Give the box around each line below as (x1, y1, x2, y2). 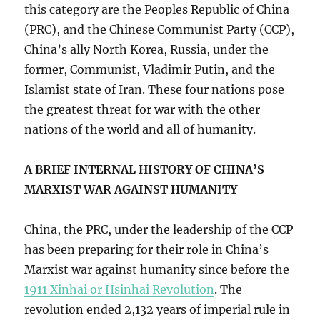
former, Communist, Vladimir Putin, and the (24, 62, 276, 77)
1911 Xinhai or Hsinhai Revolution (24, 282, 215, 297)
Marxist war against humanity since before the (24, 262, 290, 277)
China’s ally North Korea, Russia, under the (24, 42, 269, 57)
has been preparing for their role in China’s (24, 242, 269, 257)
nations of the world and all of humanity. (24, 122, 256, 137)
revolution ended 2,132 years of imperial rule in (24, 302, 291, 317)
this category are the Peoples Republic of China (24, 2, 290, 17)
